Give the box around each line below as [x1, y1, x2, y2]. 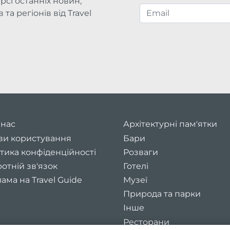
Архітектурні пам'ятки [123, 119, 217, 129]
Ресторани [123, 217, 169, 227]
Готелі [123, 161, 148, 171]
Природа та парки [123, 189, 201, 199]
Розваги [123, 147, 158, 157]
